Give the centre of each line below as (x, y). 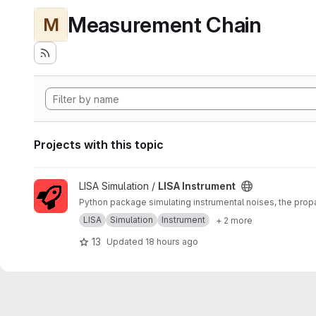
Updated (126, 241)
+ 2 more (234, 220)
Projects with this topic (99, 145)
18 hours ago (172, 241)
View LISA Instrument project (99, 186)
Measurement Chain (165, 24)
